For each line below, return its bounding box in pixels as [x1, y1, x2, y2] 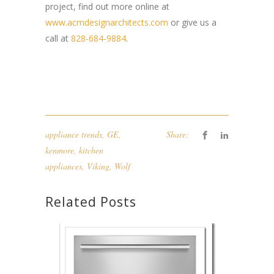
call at [45, 32, 71, 44]
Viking [87, 160, 109, 172]
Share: [166, 128, 189, 140]
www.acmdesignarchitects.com [45, 17, 168, 28]
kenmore [45, 144, 74, 156]
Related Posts [45, 193, 136, 210]
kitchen [79, 144, 103, 156]
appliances [45, 160, 82, 172]
